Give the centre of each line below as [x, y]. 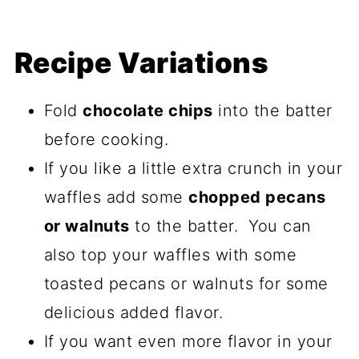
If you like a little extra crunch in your [193, 169]
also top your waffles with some [170, 255]
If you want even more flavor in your [188, 342]
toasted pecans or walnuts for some [186, 284]
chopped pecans [257, 198]
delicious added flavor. [133, 313]
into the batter [272, 111]
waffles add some [116, 198]
